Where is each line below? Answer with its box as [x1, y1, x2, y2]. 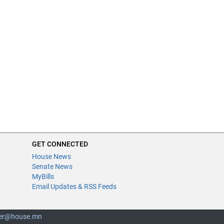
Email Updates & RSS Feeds [32, 182, 116, 190]
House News [32, 152, 71, 160]
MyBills [32, 172, 54, 180]
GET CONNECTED [32, 140, 88, 148]
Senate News [32, 162, 72, 170]
